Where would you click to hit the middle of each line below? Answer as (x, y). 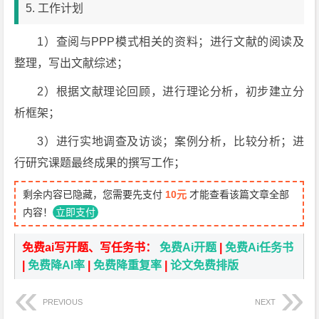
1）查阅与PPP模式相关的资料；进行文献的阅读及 (171, 42)
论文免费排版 (205, 265)
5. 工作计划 (55, 8)
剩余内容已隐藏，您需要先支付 (94, 194)
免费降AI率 (57, 265)
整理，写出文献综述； (72, 63)
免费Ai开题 (188, 247)
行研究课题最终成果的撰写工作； (100, 163)
